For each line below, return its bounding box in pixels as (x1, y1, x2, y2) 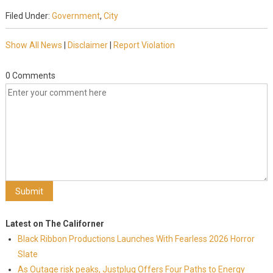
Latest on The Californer (5, 219, 104, 229)
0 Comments (5, 71, 55, 80)
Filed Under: (5, 11, 52, 21)
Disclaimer (67, 40, 108, 50)
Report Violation (113, 40, 175, 50)
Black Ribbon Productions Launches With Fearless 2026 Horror (17, 234, 255, 244)
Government (51, 11, 100, 21)
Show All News (5, 40, 62, 50)
